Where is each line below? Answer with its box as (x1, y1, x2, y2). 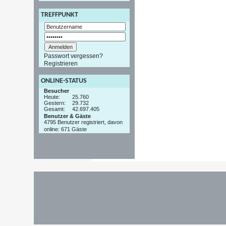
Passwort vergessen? (44, 52, 103, 60)
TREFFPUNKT (41, 11, 79, 19)
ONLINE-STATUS (41, 77, 87, 85)
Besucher (44, 87, 70, 94)
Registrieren (44, 60, 78, 67)
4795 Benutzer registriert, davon (44, 119, 123, 126)
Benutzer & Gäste (44, 112, 91, 119)
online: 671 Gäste (44, 126, 87, 133)
